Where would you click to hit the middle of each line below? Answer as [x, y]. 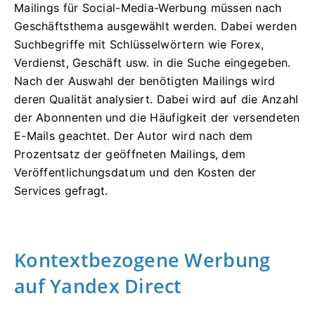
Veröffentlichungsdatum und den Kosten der [135, 172]
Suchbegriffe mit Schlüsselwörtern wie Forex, [139, 44]
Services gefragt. [61, 190]
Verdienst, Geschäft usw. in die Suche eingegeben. [153, 62]
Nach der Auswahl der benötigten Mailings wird [145, 81]
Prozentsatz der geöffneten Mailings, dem [130, 154]
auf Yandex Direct [98, 285]
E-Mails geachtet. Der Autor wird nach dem [134, 135]
